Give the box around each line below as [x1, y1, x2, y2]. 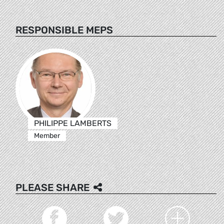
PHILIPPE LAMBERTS [33, 118, 111, 128]
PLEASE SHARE [15, 181, 89, 193]
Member [33, 131, 60, 140]
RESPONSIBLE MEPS [15, 23, 113, 36]
